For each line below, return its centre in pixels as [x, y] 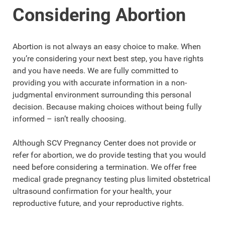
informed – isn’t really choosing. [70, 119]
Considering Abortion [99, 15]
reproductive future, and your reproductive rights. [98, 203]
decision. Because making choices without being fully [107, 107]
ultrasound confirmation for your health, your [92, 191]
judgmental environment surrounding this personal [102, 95]
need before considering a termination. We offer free [104, 167]
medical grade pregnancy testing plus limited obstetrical [111, 179]
